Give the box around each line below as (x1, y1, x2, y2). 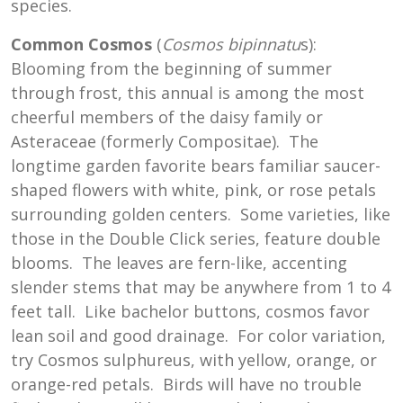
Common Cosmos (11, 33, 152, 55)
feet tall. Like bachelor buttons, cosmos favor (11, 300, 370, 322)
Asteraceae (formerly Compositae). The (11, 130, 318, 152)
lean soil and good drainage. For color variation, (11, 325, 386, 346)
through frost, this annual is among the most (11, 82, 364, 103)
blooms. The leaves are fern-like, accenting (11, 252, 347, 273)
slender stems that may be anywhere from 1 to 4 (11, 276, 390, 298)
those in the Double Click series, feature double (11, 228, 381, 249)
